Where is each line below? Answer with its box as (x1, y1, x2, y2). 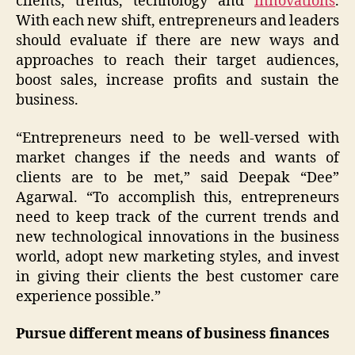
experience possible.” (16, 287, 161, 306)
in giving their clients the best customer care (16, 267, 339, 286)
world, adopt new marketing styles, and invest (16, 247, 339, 266)
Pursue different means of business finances (16, 325, 330, 344)
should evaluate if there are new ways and (16, 32, 339, 51)
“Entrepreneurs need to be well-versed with (16, 128, 339, 147)
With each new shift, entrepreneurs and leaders (16, 12, 339, 31)
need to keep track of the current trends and (16, 208, 339, 227)
